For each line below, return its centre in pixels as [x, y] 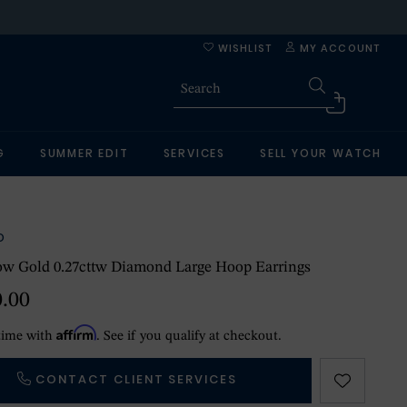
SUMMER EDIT [84, 153]
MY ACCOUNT [338, 48]
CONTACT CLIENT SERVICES [137, 379]
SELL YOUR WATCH [321, 153]
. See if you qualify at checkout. [189, 337]
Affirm [77, 333]
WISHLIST [243, 48]
